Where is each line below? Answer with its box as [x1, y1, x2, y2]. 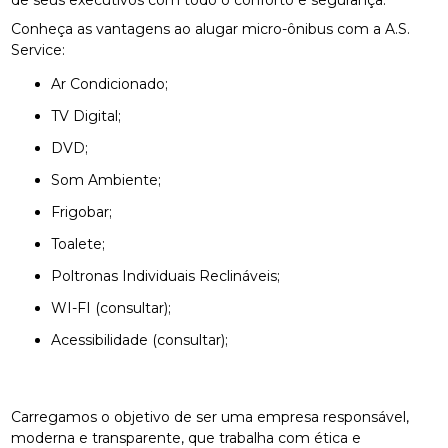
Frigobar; [60, 202, 113, 221]
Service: [11, 40, 66, 59]
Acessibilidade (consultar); [61, 330, 229, 349]
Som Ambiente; [60, 170, 162, 189]
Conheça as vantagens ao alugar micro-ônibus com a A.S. [11, 19, 411, 38]
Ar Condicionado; [61, 74, 169, 93]
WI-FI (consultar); [67, 298, 172, 317]
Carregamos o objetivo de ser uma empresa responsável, [11, 407, 410, 426]
